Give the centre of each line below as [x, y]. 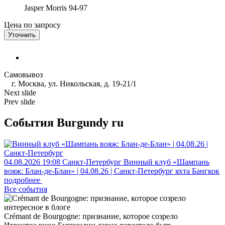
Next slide [20, 92]
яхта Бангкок [197, 171]
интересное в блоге [37, 207]
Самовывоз [23, 74]
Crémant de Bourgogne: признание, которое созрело [91, 216]
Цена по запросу [32, 25]
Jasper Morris [45, 8]
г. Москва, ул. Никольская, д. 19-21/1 [73, 83]
